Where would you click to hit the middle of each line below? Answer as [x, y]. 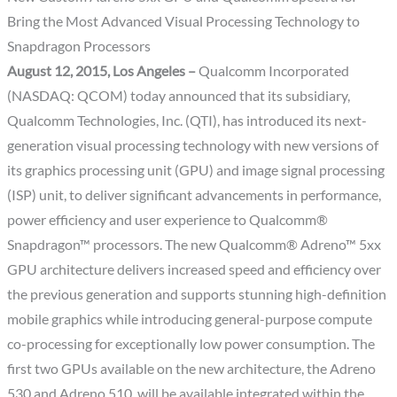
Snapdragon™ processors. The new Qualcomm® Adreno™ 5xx [195, 244]
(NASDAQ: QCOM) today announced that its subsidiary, [179, 95]
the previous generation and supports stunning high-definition [197, 294]
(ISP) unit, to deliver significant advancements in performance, [195, 195]
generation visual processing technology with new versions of [193, 145]
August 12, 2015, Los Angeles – [102, 70]
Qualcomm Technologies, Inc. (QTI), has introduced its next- [187, 120]
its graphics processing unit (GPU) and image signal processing [196, 170]
